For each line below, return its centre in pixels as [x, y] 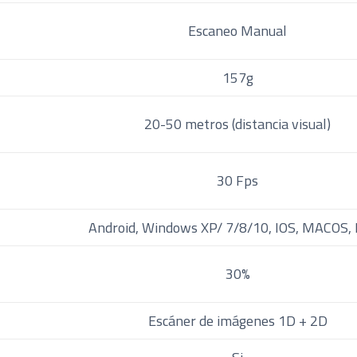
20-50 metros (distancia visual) [238, 124]
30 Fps [238, 180]
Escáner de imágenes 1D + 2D [237, 320]
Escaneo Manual [238, 30]
